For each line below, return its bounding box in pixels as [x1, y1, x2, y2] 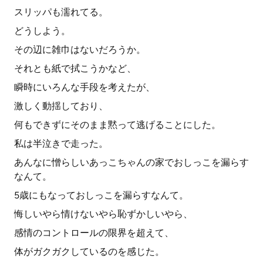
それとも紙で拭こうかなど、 [14, 63, 136, 74]
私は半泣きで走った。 [14, 138, 108, 149]
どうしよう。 [14, 25, 70, 36]
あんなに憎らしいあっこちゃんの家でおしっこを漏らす [14, 157, 249, 168]
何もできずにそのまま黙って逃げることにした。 [14, 119, 221, 130]
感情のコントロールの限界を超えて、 [14, 227, 174, 238]
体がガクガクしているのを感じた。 [14, 246, 164, 257]
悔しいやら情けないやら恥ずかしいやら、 [14, 208, 193, 220]
